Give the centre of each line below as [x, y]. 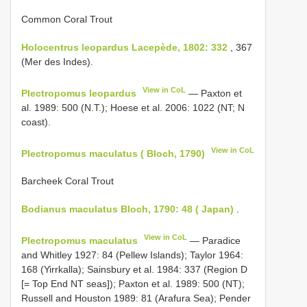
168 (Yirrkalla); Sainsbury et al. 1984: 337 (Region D [134, 269]
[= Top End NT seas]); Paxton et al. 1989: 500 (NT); [133, 283]
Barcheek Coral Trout [67, 181]
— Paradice [214, 240]
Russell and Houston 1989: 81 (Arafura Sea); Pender [136, 298]
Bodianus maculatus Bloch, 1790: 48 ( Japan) [127, 209]
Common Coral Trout [67, 19]
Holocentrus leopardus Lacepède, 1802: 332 [124, 47]
